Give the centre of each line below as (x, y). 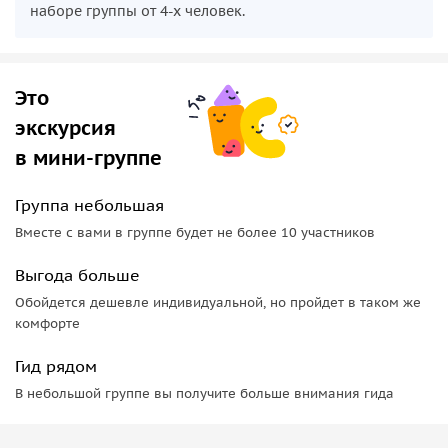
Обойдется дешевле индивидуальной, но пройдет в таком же (218, 302)
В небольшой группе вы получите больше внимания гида (204, 393)
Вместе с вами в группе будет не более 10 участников (195, 232)
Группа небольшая (89, 204)
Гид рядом (56, 365)
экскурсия (65, 127)
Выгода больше (77, 274)
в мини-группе (88, 157)
